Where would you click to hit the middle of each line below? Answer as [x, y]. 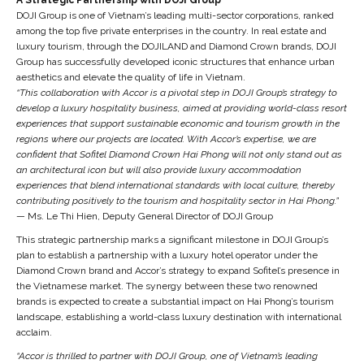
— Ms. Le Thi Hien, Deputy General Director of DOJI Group [144, 216]
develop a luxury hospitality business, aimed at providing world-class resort [181, 108]
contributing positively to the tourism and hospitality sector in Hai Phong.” [177, 200]
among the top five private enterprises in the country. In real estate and [171, 30]
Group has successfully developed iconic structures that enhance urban [175, 61]
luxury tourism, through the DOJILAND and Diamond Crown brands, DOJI [176, 46]
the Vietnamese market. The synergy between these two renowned [167, 286]
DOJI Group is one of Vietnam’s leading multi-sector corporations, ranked [175, 15]
